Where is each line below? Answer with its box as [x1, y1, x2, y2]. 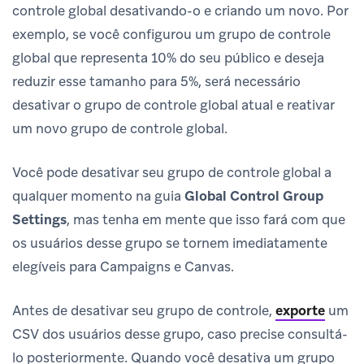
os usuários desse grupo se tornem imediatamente [12, 233, 327, 252]
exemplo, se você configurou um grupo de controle [12, 24, 331, 43]
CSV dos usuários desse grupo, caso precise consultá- [12, 324, 348, 343]
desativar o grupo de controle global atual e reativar [12, 95, 335, 114]
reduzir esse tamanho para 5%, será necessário [12, 71, 301, 90]
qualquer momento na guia [12, 186, 184, 205]
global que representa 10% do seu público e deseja [12, 48, 324, 67]
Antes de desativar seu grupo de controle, [12, 301, 275, 319]
